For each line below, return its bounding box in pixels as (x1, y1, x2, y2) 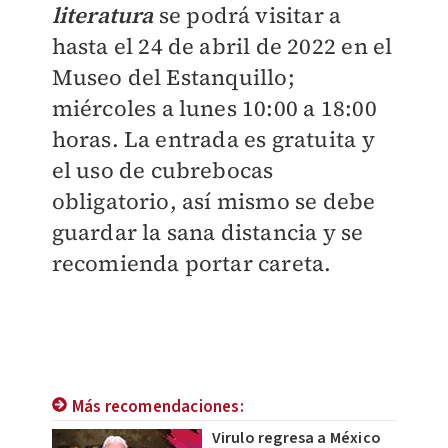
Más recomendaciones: (71, 395, 244, 420)
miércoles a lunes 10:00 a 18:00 (51, 93, 377, 124)
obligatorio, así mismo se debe (51, 186, 376, 217)
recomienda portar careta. (51, 248, 332, 279)
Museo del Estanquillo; (51, 62, 295, 93)
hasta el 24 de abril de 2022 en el (51, 31, 393, 62)
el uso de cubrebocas (51, 155, 274, 186)
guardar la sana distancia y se (51, 217, 364, 248)
